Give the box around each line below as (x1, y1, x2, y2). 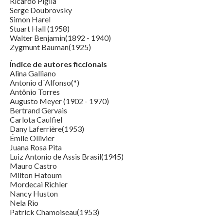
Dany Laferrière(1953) (10, 124, 86, 134)
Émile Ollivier (10, 133, 54, 143)
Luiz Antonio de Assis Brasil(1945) (10, 152, 124, 162)
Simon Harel (10, 15, 52, 24)
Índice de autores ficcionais (10, 59, 107, 69)
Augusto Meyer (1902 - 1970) (10, 96, 109, 106)
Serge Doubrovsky (10, 5, 73, 15)
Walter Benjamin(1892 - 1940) (10, 33, 111, 43)
